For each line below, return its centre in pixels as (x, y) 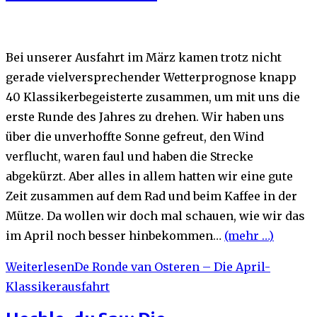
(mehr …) (249, 235)
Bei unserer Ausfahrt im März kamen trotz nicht (144, 57)
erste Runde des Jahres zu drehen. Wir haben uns (145, 116)
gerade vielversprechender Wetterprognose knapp (151, 77)
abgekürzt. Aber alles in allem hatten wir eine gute (149, 176)
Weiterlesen (40, 266)
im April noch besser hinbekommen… (115, 235)
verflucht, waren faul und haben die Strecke (129, 156)
